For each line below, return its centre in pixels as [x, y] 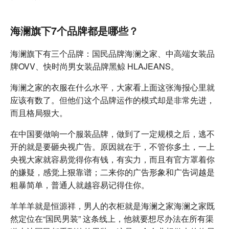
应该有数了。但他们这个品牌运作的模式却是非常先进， [112, 100]
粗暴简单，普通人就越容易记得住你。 [80, 185]
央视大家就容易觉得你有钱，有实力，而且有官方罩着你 [112, 159]
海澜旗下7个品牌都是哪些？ [74, 30]
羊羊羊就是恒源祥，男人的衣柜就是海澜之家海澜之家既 [112, 206]
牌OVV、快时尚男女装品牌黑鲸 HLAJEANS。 [95, 66]
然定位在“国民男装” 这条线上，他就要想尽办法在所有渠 [112, 219]
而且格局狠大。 [39, 113]
